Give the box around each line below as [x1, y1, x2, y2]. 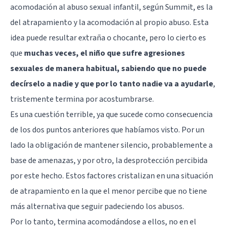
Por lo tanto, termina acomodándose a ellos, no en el [10, 216, 196, 227]
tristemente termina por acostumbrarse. [10, 93, 154, 105]
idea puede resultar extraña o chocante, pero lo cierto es [10, 32, 206, 43]
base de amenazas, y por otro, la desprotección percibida [10, 154, 208, 166]
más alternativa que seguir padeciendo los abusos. [10, 200, 184, 212]
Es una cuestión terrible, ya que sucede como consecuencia [10, 108, 213, 120]
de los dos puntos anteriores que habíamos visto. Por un [10, 124, 204, 135]
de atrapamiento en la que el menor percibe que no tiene [10, 185, 207, 197]
